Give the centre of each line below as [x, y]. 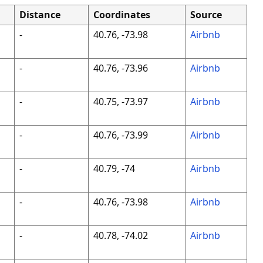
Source [206, 15]
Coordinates [122, 15]
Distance [40, 15]
